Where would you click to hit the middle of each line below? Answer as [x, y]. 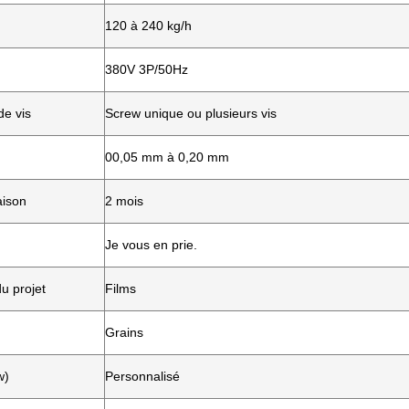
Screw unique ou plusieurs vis [191, 113]
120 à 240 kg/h [148, 26]
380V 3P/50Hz [147, 69]
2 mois [124, 201]
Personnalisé [142, 376]
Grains [124, 332]
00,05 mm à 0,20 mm [167, 157]
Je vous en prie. [151, 245]
